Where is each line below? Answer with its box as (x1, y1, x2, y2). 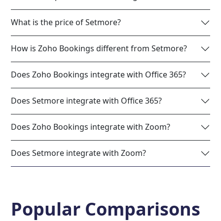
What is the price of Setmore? (11, 17, 121, 28)
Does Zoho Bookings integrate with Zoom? (11, 121, 171, 133)
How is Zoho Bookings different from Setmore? (11, 43, 187, 54)
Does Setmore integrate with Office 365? (11, 95, 162, 107)
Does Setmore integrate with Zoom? (11, 147, 147, 159)
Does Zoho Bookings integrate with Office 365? (11, 69, 186, 80)
